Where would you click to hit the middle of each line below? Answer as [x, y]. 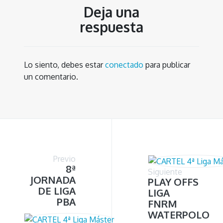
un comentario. [51, 77]
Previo [64, 159]
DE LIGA [57, 191]
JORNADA [53, 180]
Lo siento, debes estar [64, 65]
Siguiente [165, 172]
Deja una [111, 12]
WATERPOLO [179, 215]
